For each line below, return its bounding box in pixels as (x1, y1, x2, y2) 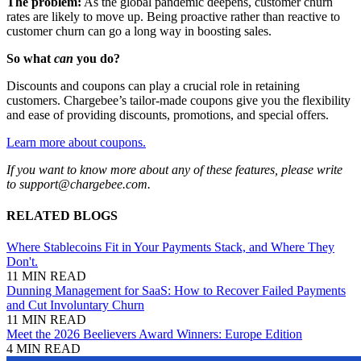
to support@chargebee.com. (6, 176, 151, 191)
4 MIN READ (6, 342, 81, 356)
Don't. (6, 255, 38, 269)
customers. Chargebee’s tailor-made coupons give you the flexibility (6, 93, 351, 107)
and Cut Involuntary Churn (6, 298, 144, 313)
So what (6, 51, 54, 65)
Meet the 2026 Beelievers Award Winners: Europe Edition (6, 327, 302, 342)
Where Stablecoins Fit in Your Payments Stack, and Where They (6, 240, 334, 255)
